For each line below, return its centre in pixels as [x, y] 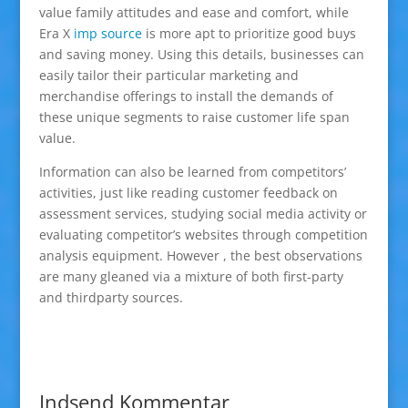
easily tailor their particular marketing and [168, 75]
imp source [107, 33]
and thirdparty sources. [111, 297]
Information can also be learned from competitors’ [192, 172]
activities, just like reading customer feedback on [188, 193]
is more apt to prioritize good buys [249, 33]
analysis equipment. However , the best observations [200, 255]
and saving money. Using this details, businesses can [201, 54]
